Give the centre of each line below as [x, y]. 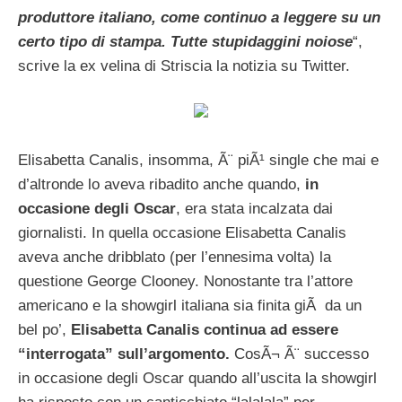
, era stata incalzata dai [254, 208]
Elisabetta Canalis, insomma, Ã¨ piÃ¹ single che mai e [198, 160]
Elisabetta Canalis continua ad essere [205, 329]
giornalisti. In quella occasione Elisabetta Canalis [182, 232]
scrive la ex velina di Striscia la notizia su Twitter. [184, 66]
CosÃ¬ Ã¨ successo [301, 354]
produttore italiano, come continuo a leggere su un [199, 17]
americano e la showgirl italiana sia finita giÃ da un [190, 305]
